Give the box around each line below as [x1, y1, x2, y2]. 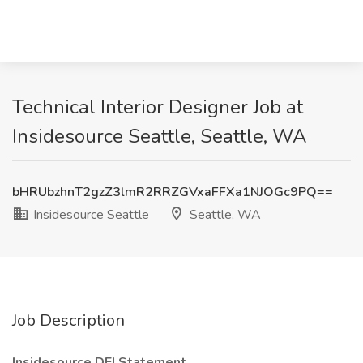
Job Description [12, 310, 125, 331]
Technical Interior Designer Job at [12, 94, 303, 120]
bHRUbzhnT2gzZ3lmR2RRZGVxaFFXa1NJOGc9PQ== [12, 183, 333, 201]
